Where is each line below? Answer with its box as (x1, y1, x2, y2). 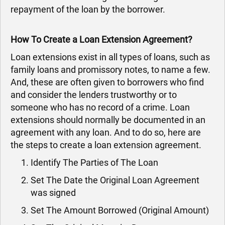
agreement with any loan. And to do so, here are (11, 127, 201, 138)
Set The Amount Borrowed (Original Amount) (31, 205, 209, 215)
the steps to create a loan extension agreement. (11, 140, 201, 150)
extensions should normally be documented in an (11, 115, 205, 125)
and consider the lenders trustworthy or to (11, 89, 177, 100)
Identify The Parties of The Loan (31, 157, 158, 168)
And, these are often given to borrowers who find (11, 77, 204, 87)
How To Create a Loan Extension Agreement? (11, 34, 192, 45)
